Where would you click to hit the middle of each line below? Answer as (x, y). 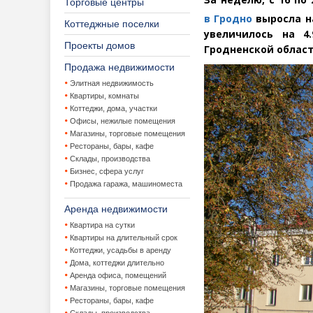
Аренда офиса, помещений (118, 275)
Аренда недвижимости (116, 209)
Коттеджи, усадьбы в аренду (121, 250)
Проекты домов (100, 45)
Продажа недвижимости (119, 67)
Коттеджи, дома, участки (114, 108)
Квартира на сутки (102, 225)
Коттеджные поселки (112, 24)
